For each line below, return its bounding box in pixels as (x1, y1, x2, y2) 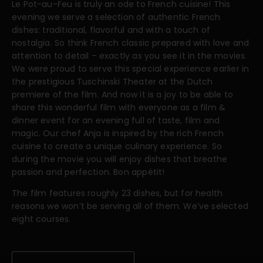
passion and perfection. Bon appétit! (12, 166, 165, 178)
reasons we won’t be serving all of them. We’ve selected (12, 200, 248, 212)
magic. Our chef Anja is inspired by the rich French (12, 127, 224, 139)
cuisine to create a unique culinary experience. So (12, 140, 222, 152)
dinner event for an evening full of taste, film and (12, 114, 220, 126)
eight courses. (12, 213, 71, 225)
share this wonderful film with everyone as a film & (12, 101, 226, 113)
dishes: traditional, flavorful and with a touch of (12, 23, 210, 36)
